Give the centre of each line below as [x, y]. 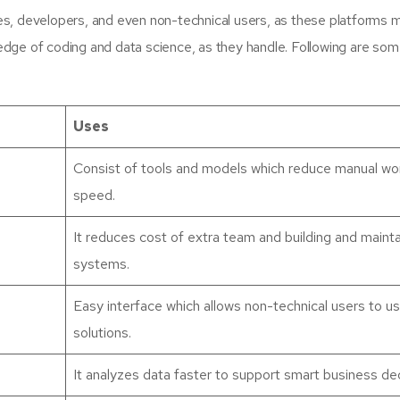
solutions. [102, 333]
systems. [101, 264]
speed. [94, 195]
